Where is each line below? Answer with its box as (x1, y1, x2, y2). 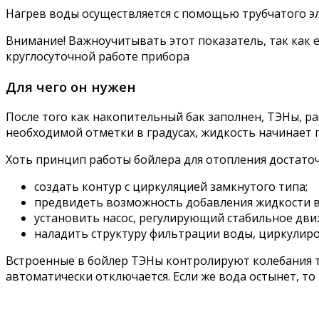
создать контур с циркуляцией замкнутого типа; (34, 178, 308, 194)
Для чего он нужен (6, 77, 136, 95)
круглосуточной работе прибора (6, 48, 189, 65)
